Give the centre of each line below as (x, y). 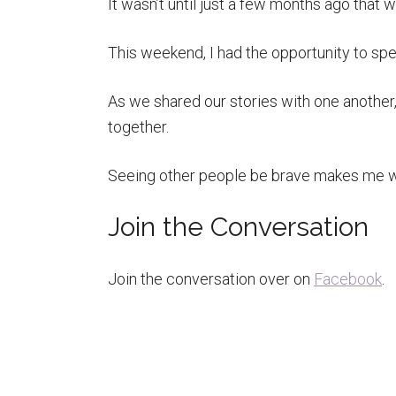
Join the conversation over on (211, 279)
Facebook (348, 279)
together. (138, 127)
